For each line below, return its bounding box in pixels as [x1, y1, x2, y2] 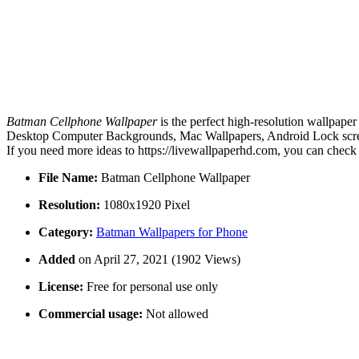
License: [38, 280, 83, 294]
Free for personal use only [83, 280, 218, 294]
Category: [38, 225, 93, 240]
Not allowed [143, 307, 208, 321]
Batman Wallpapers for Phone [96, 225, 248, 240]
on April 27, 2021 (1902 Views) [79, 252, 240, 267]
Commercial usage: [38, 307, 143, 321]
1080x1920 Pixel [100, 198, 190, 212]
